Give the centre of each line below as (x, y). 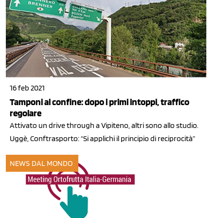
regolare (26, 113)
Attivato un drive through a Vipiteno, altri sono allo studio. (104, 126)
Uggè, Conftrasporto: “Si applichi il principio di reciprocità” (102, 139)
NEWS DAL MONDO (41, 163)
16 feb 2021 (27, 88)
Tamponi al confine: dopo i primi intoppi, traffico (100, 102)
